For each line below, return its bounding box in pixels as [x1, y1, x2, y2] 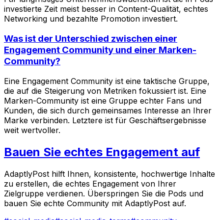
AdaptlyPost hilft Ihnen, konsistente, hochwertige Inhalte [4, 168, 215, 179]
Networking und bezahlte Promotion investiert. [4, 14, 178, 24]
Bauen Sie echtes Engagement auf [4, 144, 200, 159]
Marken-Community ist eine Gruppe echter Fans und [4, 95, 201, 106]
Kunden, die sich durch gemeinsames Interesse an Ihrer [4, 105, 212, 115]
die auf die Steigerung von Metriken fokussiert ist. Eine [4, 85, 206, 96]
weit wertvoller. [4, 125, 60, 135]
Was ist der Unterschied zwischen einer [4, 33, 177, 45]
